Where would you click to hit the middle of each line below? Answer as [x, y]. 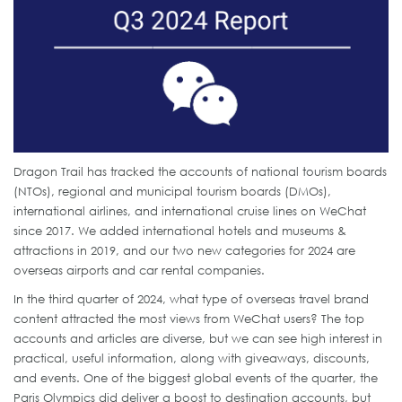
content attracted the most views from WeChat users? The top [189, 318]
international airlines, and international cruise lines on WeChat [190, 210]
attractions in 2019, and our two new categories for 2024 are [184, 250]
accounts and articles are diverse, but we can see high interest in [198, 338]
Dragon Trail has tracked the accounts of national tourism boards [200, 171]
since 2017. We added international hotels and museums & [180, 230]
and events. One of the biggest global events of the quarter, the [196, 377]
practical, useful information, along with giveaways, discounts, [192, 358]
